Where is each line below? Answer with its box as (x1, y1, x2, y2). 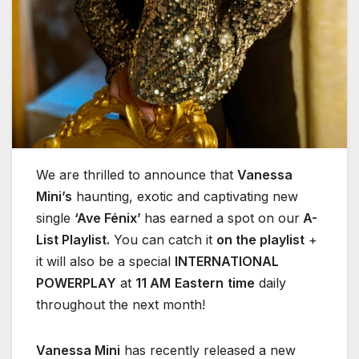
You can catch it (110, 231, 216, 248)
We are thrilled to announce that (36, 166, 237, 183)
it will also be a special (36, 252, 175, 269)
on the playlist (216, 231, 305, 248)
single (36, 209, 75, 226)
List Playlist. (36, 231, 110, 248)
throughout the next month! (36, 296, 205, 313)
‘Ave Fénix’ (75, 209, 144, 226)
